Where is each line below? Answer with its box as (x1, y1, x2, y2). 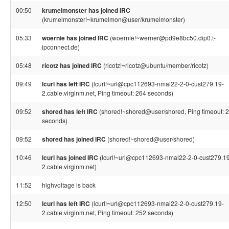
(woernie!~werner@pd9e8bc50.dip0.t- (108, 33, 216, 42)
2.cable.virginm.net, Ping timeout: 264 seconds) (42, 88, 173, 97)
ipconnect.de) (42, 42, 80, 51)
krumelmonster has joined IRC (42, 6, 130, 15)
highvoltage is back (42, 180, 96, 189)
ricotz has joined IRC (42, 61, 102, 70)
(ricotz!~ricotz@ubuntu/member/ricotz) (102, 61, 209, 70)
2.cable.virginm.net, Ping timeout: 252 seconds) (42, 208, 173, 217)
